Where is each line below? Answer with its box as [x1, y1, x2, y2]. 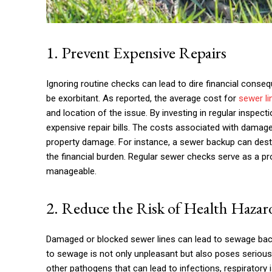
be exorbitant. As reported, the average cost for [46, 92, 239, 104]
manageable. [46, 165, 97, 177]
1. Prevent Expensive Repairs [46, 41, 226, 63]
